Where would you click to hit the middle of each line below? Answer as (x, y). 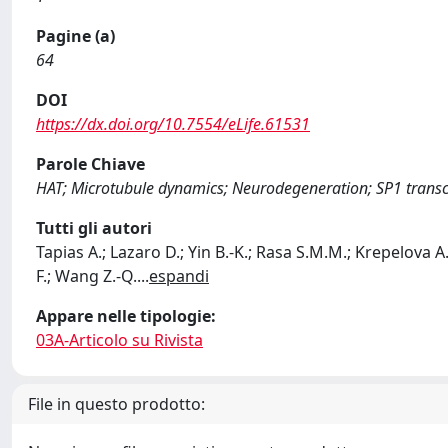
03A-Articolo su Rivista (119, 340)
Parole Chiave (90, 164)
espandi (179, 276)
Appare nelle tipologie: (126, 316)
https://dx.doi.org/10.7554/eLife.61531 (173, 124)
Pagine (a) (75, 36)
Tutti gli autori (94, 228)
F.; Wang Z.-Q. (86, 276)
